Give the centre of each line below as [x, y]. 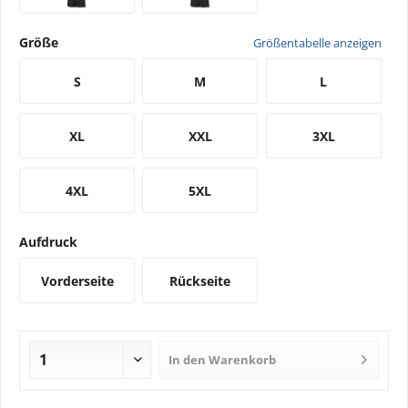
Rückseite [200, 281]
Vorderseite [77, 281]
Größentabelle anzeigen [317, 43]
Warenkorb [243, 360]
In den [188, 360]
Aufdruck [48, 242]
